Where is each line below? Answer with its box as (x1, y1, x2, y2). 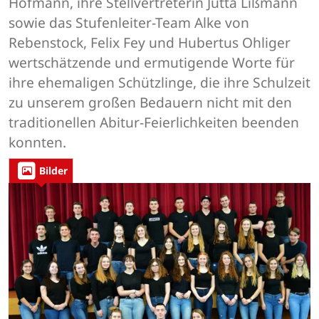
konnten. (9, 132, 66, 152)
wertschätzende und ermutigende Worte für (9, 53, 295, 73)
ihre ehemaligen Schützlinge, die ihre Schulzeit (9, 73, 310, 93)
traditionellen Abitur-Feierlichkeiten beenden (9, 113, 299, 132)
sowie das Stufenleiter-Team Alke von (9, 13, 249, 33)
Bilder (39, 164, 68, 178)
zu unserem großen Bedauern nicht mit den (9, 93, 292, 113)
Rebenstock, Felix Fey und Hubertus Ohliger (9, 33, 291, 53)
